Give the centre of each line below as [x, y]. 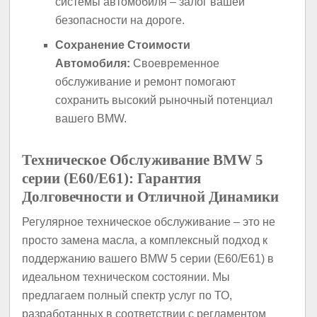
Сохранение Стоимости [123, 45]
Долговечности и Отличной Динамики [151, 196]
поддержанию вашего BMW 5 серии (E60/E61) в [148, 258]
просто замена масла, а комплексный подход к [145, 240]
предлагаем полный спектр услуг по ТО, [127, 295]
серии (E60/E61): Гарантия [112, 178]
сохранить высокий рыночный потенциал [164, 100]
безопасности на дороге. [120, 20]
